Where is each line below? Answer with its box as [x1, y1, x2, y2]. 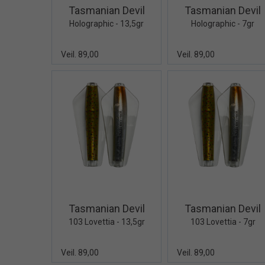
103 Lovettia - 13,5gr [68, 216, 145, 227]
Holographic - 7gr [191, 19, 255, 29]
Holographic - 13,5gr [69, 19, 144, 29]
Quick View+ [118, 179, 161, 189]
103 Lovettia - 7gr [190, 216, 256, 227]
